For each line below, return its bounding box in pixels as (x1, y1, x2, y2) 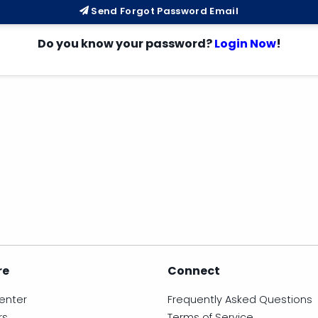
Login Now (214, 35, 276, 52)
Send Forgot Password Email (91, 4, 238, 18)
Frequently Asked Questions (168, 292, 312, 307)
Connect (168, 263, 220, 279)
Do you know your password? (37, 35, 214, 52)
